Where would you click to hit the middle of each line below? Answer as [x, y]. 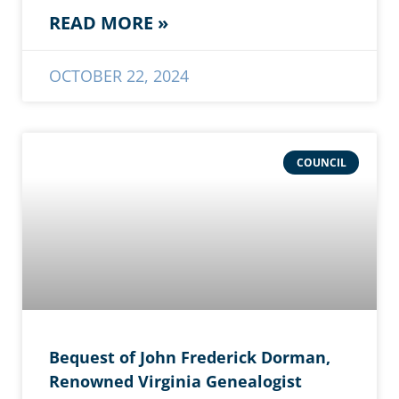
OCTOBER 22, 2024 [119, 76]
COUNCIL [321, 162]
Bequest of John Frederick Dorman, [190, 358]
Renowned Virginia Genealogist [175, 382]
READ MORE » [109, 23]
